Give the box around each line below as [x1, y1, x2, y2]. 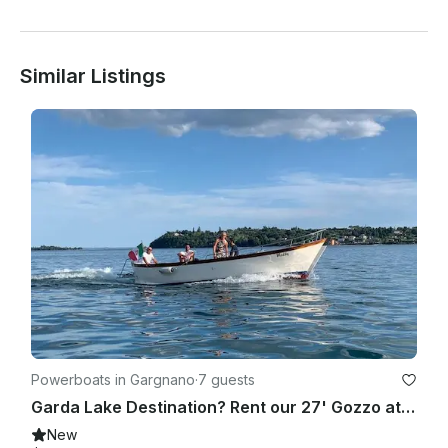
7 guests [198, 371, 255, 389]
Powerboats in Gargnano [31, 371, 195, 389]
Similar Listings [20, 64, 166, 89]
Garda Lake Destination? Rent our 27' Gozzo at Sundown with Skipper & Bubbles [401, 397, 415, 418]
